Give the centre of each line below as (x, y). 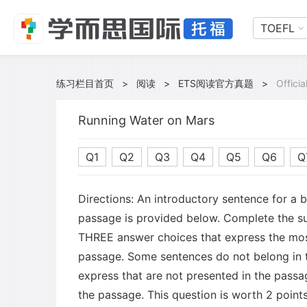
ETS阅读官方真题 (216, 83)
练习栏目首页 (85, 83)
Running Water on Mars (146, 120)
